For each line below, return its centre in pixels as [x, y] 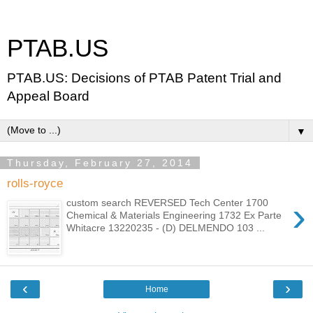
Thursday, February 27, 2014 [100, 163]
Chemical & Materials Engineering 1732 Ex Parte [174, 216]
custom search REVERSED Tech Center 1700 [168, 203]
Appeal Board [48, 96]
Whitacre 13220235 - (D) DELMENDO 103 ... [166, 228]
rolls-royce [35, 183]
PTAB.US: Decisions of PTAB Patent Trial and [144, 78]
